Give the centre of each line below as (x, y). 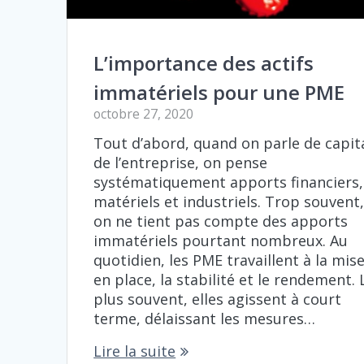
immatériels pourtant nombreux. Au (221, 241)
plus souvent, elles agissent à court (218, 299)
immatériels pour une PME (219, 93)
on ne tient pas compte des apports (221, 221)
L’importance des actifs (204, 63)
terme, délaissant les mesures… (205, 319)
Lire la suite (135, 351)
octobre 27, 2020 (144, 114)
